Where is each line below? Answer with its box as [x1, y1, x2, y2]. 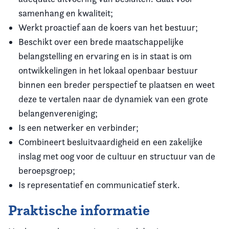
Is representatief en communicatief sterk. [18, 179, 180, 190]
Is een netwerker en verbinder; [18, 122, 139, 133]
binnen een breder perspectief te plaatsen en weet [18, 79, 215, 90]
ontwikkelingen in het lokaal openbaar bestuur [18, 64, 198, 76]
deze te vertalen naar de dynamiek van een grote [18, 93, 208, 104]
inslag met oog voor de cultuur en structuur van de [18, 150, 215, 162]
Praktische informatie [8, 201, 150, 219]
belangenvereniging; [18, 107, 98, 119]
